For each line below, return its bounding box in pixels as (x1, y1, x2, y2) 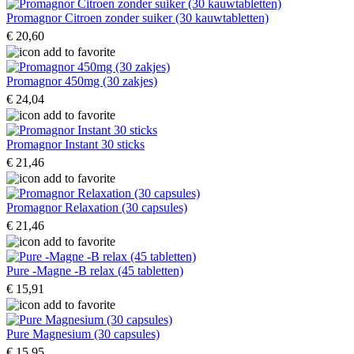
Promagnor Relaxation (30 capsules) (6, 200, 187, 214)
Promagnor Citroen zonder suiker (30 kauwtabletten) (6, 10, 269, 24)
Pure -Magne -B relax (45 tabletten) (6, 263, 183, 277)
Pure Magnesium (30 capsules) (6, 326, 160, 341)
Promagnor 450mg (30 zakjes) (6, 73, 157, 88)
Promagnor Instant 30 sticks (6, 137, 145, 151)
